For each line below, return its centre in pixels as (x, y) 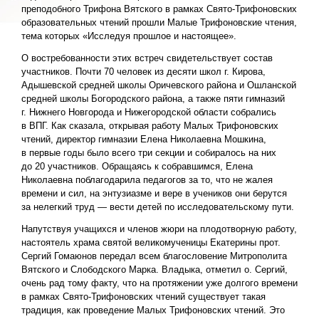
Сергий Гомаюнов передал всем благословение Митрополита (154, 256)
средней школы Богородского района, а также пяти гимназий (153, 99)
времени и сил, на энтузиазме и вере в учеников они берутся (154, 194)
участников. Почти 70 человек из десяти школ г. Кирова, (143, 72)
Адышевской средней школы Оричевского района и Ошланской (159, 85)
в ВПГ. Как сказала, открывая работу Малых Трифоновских (150, 126)
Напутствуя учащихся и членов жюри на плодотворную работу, (159, 229)
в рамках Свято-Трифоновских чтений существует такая (143, 297)
